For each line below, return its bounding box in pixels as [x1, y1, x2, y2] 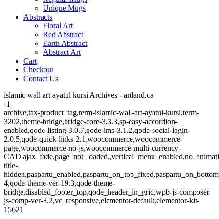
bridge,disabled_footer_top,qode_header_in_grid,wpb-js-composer [4, 188, 209, 196]
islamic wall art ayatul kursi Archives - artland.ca [4, 91, 153, 99]
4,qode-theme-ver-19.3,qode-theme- [4, 179, 115, 187]
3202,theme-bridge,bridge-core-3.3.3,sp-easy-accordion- [4, 117, 177, 126]
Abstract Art [43, 48, 81, 56]
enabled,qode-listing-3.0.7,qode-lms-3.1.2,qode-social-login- [4, 126, 190, 134]
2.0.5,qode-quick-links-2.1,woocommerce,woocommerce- [4, 135, 183, 143]
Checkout [23, 66, 53, 74]
